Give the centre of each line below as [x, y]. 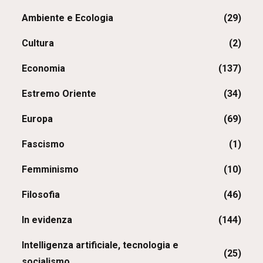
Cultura [38, 43]
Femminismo [50, 169]
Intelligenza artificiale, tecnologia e [100, 245]
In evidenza [47, 220]
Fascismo [43, 144]
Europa [38, 119]
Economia [44, 68]
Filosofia [41, 194]
